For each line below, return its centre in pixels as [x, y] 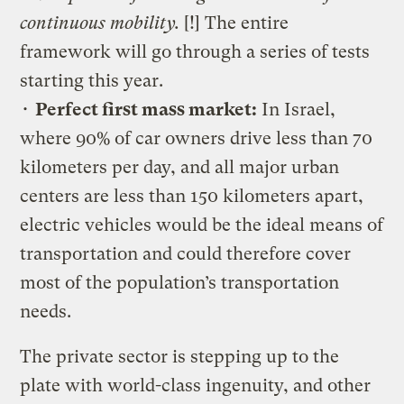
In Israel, [297, 109]
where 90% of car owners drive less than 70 [197, 138]
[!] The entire [234, 23]
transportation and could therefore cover [186, 253]
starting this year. [92, 80]
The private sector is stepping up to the [180, 356]
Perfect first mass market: [147, 109]
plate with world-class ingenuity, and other [196, 385]
